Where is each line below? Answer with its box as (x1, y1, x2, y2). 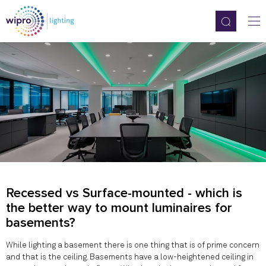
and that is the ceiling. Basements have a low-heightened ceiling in (6, 253, 254, 261)
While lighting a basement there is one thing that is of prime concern (6, 241, 259, 249)
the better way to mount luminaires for (6, 200, 232, 216)
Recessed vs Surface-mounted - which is (6, 185, 242, 201)
